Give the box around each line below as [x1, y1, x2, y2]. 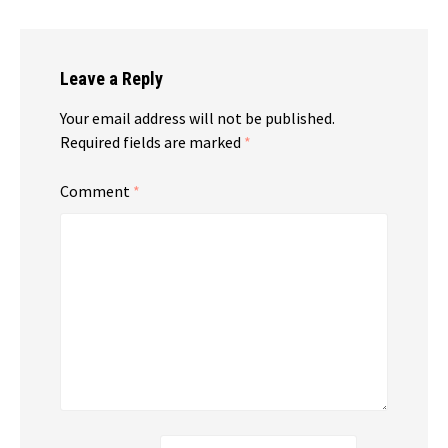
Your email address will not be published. [60, 107, 335, 128]
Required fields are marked [60, 131, 244, 152]
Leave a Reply [60, 67, 163, 89]
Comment [60, 180, 133, 201]
